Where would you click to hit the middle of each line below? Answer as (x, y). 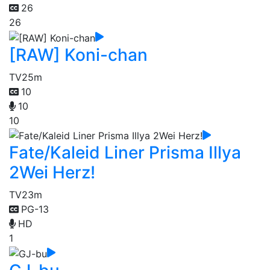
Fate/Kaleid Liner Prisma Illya (125, 153)
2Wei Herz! (52, 173)
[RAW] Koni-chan (78, 55)
